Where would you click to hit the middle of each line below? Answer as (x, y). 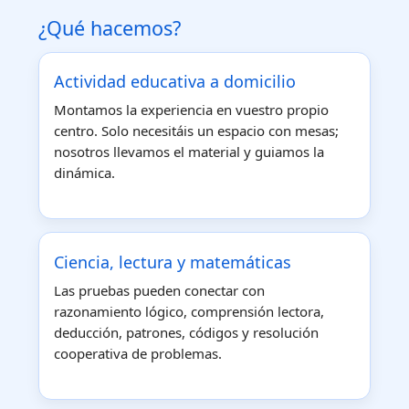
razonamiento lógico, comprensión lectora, (189, 311)
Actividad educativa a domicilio (175, 81)
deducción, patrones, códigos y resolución (186, 332)
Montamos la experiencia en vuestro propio (191, 109)
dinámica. (84, 172)
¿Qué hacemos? (110, 27)
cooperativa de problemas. (138, 353)
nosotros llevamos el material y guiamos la (189, 151)
